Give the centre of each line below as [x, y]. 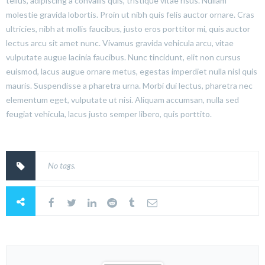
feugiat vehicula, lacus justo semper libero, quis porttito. [109, 114]
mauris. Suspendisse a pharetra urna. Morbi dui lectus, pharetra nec [129, 85]
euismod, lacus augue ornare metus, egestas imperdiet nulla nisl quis [132, 71]
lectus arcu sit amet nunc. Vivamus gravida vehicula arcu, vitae [120, 43]
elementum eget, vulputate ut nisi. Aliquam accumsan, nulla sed [122, 99]
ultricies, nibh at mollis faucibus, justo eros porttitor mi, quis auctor [128, 28]
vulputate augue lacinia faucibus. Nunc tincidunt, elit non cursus [123, 57]
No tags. [62, 165]
